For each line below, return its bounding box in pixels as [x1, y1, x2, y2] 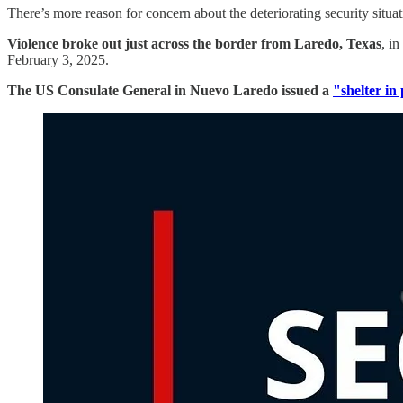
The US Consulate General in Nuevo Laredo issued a [7, 82, 333, 98]
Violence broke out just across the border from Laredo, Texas [7, 35, 381, 51]
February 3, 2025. [7, 51, 109, 67]
